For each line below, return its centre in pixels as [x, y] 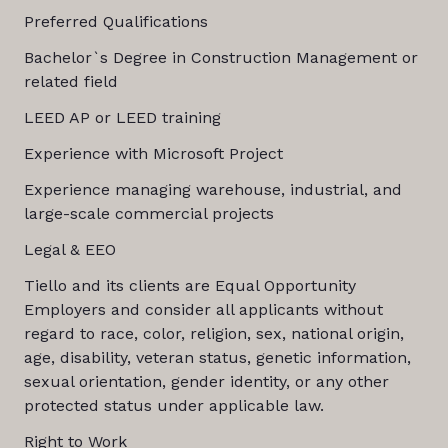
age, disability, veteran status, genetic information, [217, 357]
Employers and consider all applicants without [203, 309]
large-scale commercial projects [148, 213]
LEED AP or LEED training [122, 117]
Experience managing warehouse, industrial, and [212, 189]
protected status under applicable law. [173, 405]
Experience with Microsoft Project [153, 153]
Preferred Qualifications [115, 21]
